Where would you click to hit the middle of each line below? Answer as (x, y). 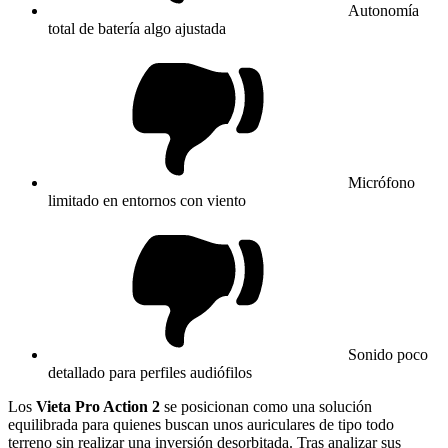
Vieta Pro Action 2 (98, 406)
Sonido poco (388, 354)
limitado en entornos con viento (147, 200)
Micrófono (381, 182)
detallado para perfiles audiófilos (150, 372)
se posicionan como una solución (266, 406)
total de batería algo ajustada (137, 28)
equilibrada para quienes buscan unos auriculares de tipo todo (201, 424)
